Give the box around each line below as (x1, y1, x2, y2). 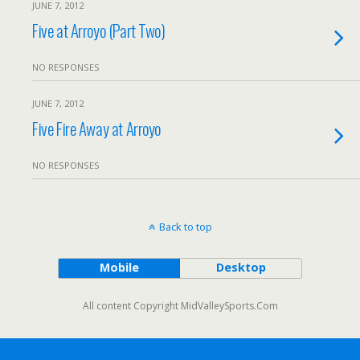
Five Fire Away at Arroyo (32, 116, 162, 141)
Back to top (158, 219, 212, 234)
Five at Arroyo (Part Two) (32, 18, 166, 43)
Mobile (99, 260, 139, 275)
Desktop (215, 260, 266, 275)
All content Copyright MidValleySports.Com (82, 299, 278, 313)
